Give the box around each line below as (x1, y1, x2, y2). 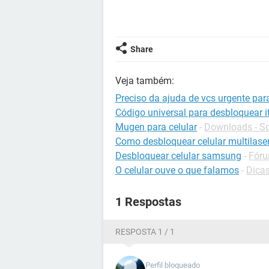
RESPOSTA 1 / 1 (115, 227, 175, 237)
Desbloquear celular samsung (115, 150, 241, 162)
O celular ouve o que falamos (115, 165, 239, 176)
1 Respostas (115, 195, 181, 209)
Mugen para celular (115, 121, 197, 133)
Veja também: (115, 75, 174, 86)
